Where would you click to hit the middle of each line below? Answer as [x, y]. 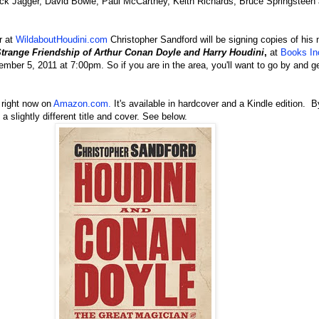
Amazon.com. [82, 104]
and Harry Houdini [224, 53]
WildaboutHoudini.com [62, 40]
